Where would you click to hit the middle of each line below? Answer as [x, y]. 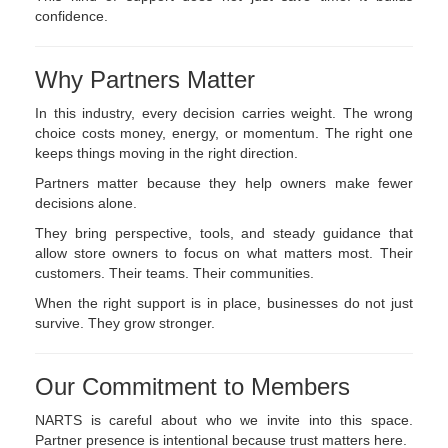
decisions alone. [86, 203]
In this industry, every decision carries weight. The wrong [224, 113]
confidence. [71, 16]
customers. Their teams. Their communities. [174, 273]
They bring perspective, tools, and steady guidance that [224, 233]
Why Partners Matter [145, 80]
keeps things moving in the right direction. [166, 153]
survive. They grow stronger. [125, 323]
